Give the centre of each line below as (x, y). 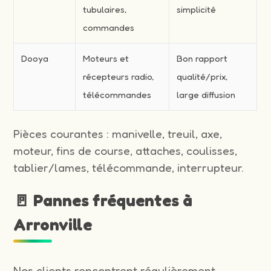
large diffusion (206, 94)
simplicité (197, 9)
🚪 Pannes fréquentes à (103, 200)
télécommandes (117, 94)
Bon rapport (202, 58)
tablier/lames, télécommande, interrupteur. (129, 167)
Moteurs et (106, 58)
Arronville (53, 224)
